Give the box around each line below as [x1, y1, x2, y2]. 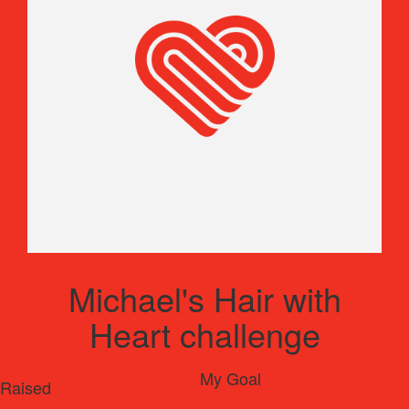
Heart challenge [89, 309, 320, 357]
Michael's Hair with [68, 274, 341, 321]
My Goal [199, 365, 261, 390]
